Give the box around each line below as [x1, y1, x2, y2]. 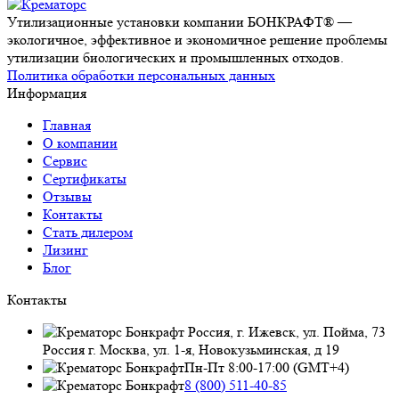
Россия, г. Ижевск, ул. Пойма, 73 [184, 322, 386, 340]
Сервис [43, 151, 87, 169]
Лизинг [43, 240, 88, 258]
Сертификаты [43, 169, 126, 187]
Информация [7, 84, 86, 102]
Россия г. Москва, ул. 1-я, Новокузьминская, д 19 [43, 340, 339, 358]
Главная [43, 116, 91, 134]
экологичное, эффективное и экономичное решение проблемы [7, 30, 387, 48]
